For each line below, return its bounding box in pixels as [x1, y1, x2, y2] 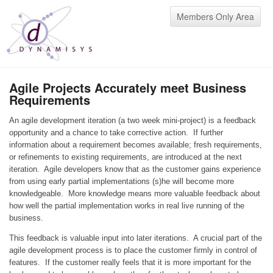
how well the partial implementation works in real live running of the [9, 201, 244, 211]
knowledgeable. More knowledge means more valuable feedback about [9, 189, 260, 199]
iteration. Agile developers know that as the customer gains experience [9, 165, 261, 174]
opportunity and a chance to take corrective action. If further [9, 128, 223, 138]
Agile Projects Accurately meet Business [9, 79, 246, 97]
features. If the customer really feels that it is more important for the [9, 258, 251, 268]
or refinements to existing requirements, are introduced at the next [9, 152, 242, 162]
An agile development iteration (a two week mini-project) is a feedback [9, 116, 256, 126]
